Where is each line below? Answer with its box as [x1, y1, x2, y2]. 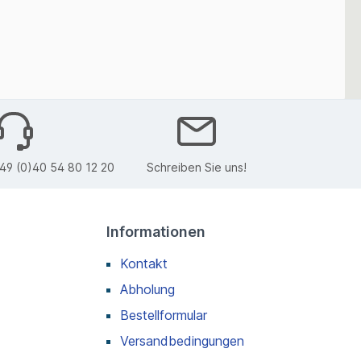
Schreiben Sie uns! [146, 160, 247, 175]
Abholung [120, 280, 175, 297]
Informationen [106, 222, 205, 240]
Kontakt [120, 255, 168, 272]
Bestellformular [120, 306, 207, 323]
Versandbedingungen [120, 332, 244, 349]
